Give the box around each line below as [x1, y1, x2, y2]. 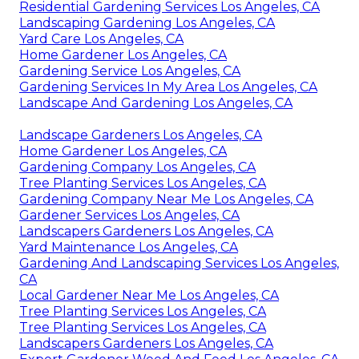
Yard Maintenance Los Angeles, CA [19, 240, 238, 256]
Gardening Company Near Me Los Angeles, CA [19, 192, 313, 208]
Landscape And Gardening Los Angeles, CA [19, 95, 292, 111]
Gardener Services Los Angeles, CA [19, 208, 240, 224]
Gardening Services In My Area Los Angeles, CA [19, 79, 317, 95]
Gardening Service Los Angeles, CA [19, 63, 240, 79]
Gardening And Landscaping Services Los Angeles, [19, 256, 339, 272]
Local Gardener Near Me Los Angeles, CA [19, 288, 279, 304]
